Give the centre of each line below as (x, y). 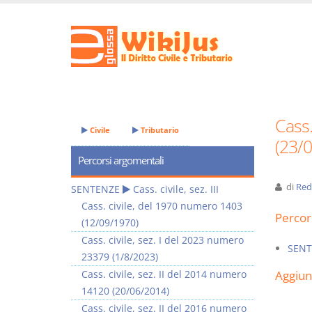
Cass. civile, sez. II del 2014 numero (164, 274)
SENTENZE (95, 189)
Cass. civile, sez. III (176, 189)
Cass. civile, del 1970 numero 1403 (162, 206)
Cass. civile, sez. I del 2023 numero (163, 240)
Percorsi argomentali (121, 161)
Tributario (159, 130)
